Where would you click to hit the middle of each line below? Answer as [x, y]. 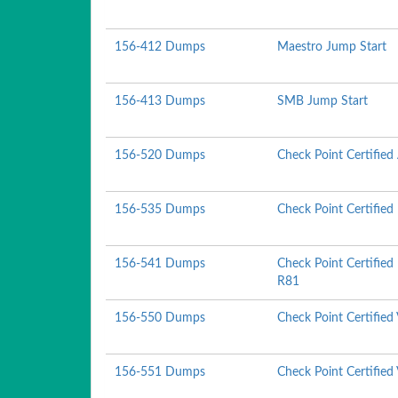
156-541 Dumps [160, 264]
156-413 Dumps [160, 101]
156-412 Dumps [160, 47]
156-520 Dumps [160, 155]
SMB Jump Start [323, 101]
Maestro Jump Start [332, 47]
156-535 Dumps [160, 210]
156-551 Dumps [160, 372]
